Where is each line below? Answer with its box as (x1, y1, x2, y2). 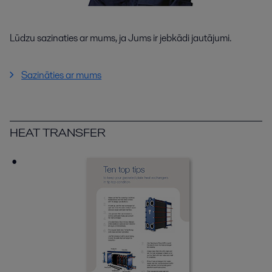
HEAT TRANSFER (10, 123, 106, 141)
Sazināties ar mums (21, 67, 102, 82)
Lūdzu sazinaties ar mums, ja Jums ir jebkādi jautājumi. (10, 30, 231, 45)
